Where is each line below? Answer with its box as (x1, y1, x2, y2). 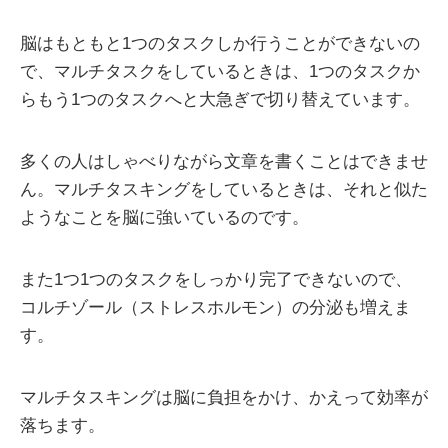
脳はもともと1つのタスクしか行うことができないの (20, 34, 420, 54)
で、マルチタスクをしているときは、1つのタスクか (20, 62, 420, 82)
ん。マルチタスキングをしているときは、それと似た (20, 180, 428, 200)
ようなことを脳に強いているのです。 (20, 208, 309, 228)
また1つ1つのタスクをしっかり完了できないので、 (20, 270, 412, 290)
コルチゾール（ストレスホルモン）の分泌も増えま (20, 298, 411, 318)
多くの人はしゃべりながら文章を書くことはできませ (20, 152, 428, 172)
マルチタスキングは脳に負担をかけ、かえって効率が (20, 388, 428, 408)
